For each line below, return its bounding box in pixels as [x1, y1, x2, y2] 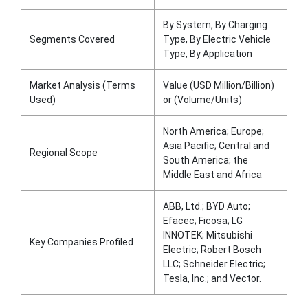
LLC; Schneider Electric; [163, 258, 265, 269]
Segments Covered [30, 34, 115, 45]
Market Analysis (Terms [30, 80, 135, 91]
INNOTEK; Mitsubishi [163, 230, 252, 241]
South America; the [163, 155, 248, 166]
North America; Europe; [163, 126, 264, 137]
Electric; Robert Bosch [163, 244, 261, 255]
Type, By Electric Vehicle [163, 34, 271, 45]
